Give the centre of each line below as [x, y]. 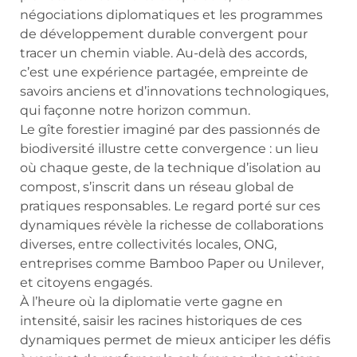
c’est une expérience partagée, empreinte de [164, 73]
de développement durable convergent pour [164, 34]
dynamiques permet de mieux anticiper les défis [175, 340]
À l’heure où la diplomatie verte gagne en [151, 302]
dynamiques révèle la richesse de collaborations [172, 226]
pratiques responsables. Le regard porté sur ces [170, 206]
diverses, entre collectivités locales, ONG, [148, 245]
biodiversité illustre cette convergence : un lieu [169, 149]
